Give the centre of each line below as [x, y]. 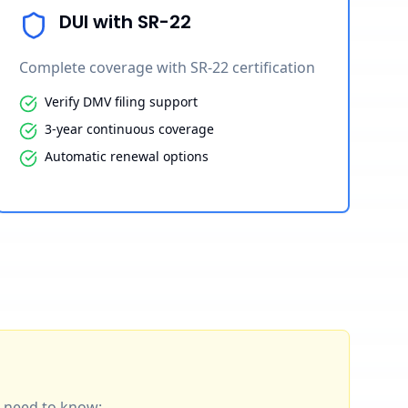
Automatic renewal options [126, 156]
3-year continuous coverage [129, 128]
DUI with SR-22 [125, 21]
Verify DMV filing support [121, 101]
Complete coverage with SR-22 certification [167, 67]
